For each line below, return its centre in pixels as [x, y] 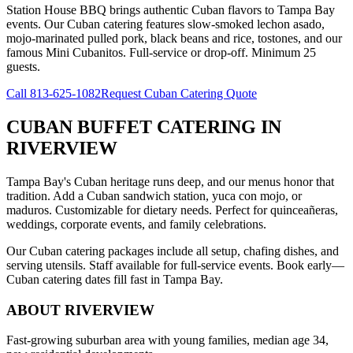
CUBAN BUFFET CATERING [131, 127]
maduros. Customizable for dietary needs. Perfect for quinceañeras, [172, 210]
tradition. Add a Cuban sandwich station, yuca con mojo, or [154, 195]
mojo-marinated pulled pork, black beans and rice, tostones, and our [174, 39]
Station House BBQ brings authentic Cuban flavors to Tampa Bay [171, 10]
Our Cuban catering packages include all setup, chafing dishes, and [173, 251]
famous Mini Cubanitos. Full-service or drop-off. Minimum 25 [161, 53]
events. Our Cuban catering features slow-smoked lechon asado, [165, 24]
